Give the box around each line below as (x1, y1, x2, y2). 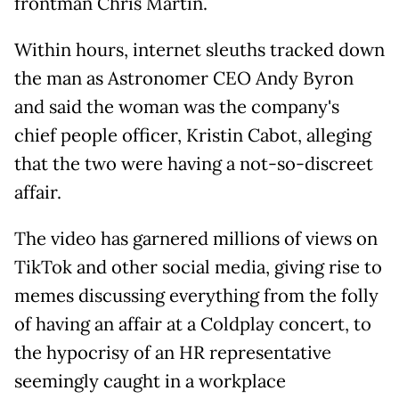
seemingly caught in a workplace (14, 370, 286, 394)
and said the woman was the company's (14, 95, 339, 119)
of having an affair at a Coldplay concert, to (14, 313, 371, 337)
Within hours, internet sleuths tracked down (14, 38, 385, 62)
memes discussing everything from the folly (14, 284, 379, 308)
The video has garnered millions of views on (14, 227, 378, 251)
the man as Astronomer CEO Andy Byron (14, 67, 354, 91)
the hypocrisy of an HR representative (14, 341, 331, 365)
